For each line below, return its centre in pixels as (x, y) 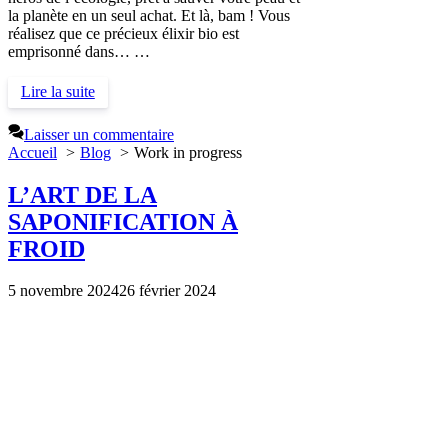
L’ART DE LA (82, 194)
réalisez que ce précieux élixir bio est (123, 33)
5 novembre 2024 (63, 291)
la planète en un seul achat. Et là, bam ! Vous (149, 15)
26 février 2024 (167, 291)
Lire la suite (57, 92)
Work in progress (188, 152)
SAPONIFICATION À (123, 221)
